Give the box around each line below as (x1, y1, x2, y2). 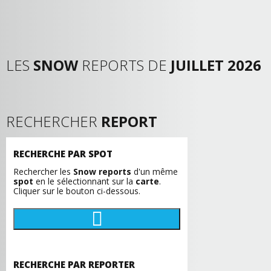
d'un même (131, 166, 178, 177)
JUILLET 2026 (171, 55, 261, 75)
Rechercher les (13, 166, 73, 177)
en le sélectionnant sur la (33, 175, 135, 187)
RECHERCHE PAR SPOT (13, 148, 113, 160)
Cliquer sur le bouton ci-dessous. (13, 185, 140, 197)
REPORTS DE (78, 55, 171, 75)
